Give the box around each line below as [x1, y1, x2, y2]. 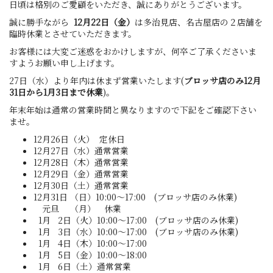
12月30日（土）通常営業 [34, 179, 129, 191]
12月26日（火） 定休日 [34, 133, 125, 145]
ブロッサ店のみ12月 [184, 74, 261, 87]
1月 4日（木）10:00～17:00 [34, 237, 147, 249]
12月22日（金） [74, 16, 135, 28]
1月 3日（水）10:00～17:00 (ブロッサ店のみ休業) [34, 225, 238, 238]
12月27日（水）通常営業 [34, 144, 129, 157]
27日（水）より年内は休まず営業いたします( [9, 74, 184, 87]
